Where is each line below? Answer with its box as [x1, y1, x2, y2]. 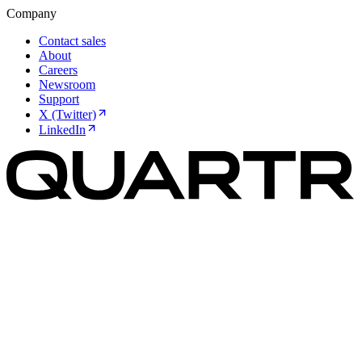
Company [6, 6, 57, 20]
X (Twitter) [39, 107, 96, 121]
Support [39, 91, 79, 106]
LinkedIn [39, 122, 86, 137]
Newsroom [39, 77, 95, 91]
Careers [39, 62, 78, 77]
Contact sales [39, 33, 106, 48]
